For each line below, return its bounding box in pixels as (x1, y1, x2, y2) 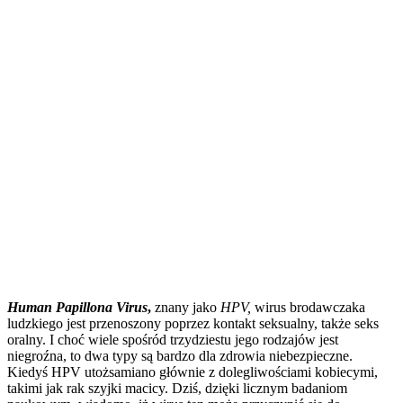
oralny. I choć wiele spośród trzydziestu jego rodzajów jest (7, 331, 338, 347)
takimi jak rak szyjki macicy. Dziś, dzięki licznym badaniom (7, 380, 347, 396)
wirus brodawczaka (251, 299, 365, 315)
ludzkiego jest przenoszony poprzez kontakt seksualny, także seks (7, 315, 379, 331)
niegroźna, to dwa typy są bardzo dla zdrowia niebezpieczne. (7, 347, 353, 363)
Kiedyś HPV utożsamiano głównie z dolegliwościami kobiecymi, (7, 363, 378, 380)
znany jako (155, 299, 217, 315)
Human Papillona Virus (7, 299, 148, 315)
